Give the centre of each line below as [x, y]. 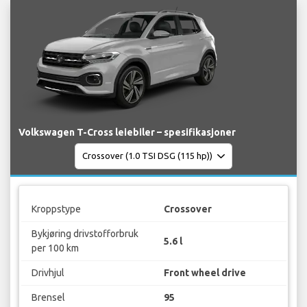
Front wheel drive [205, 273]
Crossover [188, 209]
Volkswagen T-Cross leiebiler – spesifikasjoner [127, 132]
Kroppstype [56, 209]
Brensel [48, 298]
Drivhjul [48, 273]
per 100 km [55, 248]
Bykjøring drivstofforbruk [85, 234]
